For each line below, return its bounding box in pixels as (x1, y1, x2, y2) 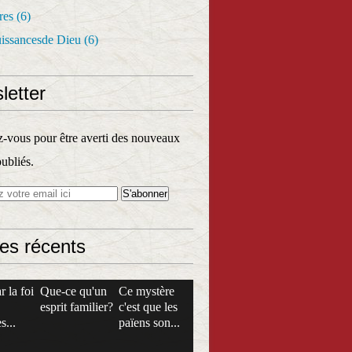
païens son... (119, 316, 180, 329)
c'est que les (119, 300, 178, 313)
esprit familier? (40, 300, 113, 313)
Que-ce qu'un (40, 284, 107, 298)
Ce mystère (119, 284, 174, 298)
